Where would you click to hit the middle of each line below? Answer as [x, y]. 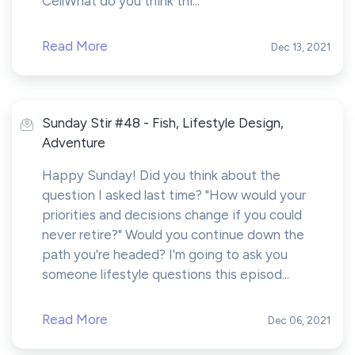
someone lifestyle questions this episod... [166, 274]
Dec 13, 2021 [301, 47]
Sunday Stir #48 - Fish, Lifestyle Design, [163, 123]
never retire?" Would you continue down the [173, 235]
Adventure [74, 143]
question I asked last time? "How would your [174, 195]
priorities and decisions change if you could [172, 215]
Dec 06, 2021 [299, 320]
